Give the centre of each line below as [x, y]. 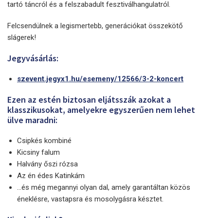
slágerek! [22, 37]
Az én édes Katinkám [51, 175]
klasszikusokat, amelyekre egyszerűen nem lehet [101, 109]
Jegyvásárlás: [33, 58]
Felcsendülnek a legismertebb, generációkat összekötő [95, 26]
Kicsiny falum [38, 152]
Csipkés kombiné [44, 140]
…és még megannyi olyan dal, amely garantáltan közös [104, 187]
